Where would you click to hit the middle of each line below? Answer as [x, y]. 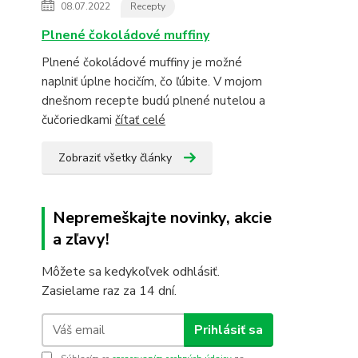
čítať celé [140, 120]
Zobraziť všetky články [115, 158]
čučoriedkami [78, 120]
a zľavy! [81, 239]
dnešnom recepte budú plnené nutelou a [153, 101]
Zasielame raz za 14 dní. [109, 291]
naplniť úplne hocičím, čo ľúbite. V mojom [152, 82]
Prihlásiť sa [228, 330]
